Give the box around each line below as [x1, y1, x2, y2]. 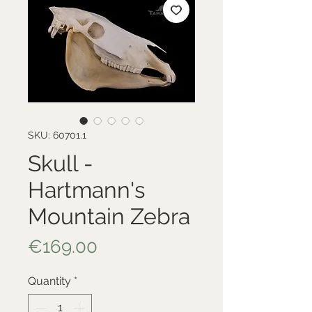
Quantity [28, 274, 71, 288]
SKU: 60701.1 [28, 129, 86, 141]
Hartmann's [28, 176, 145, 203]
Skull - [28, 150, 93, 176]
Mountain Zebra [28, 203, 190, 229]
